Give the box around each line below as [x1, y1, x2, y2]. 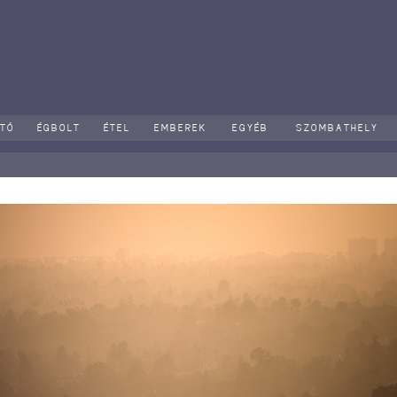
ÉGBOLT [37, 122, 86, 133]
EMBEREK [153, 122, 213, 133]
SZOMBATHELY [296, 122, 384, 133]
